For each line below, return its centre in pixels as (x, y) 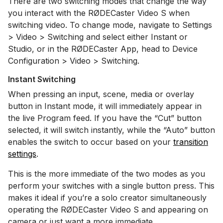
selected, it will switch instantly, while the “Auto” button (111, 130)
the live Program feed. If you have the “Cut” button (105, 118)
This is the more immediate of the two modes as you (107, 174)
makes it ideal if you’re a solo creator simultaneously (107, 198)
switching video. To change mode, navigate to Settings (110, 25)
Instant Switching (42, 79)
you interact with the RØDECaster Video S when (99, 13)
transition (191, 142)
